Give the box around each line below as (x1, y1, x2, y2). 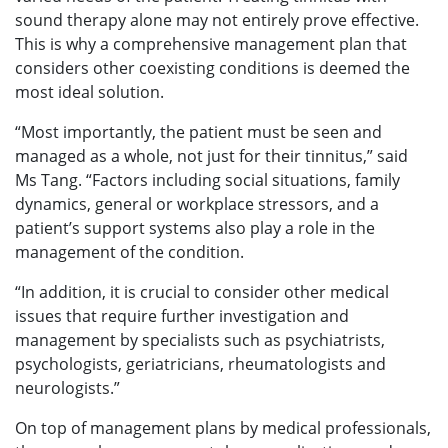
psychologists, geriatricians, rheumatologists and (15, 353, 386, 375)
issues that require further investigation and (15, 305, 349, 327)
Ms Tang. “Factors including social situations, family (15, 169, 400, 191)
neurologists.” (15, 377, 120, 399)
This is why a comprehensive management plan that (15, 33, 407, 55)
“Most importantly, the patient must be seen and (15, 121, 382, 143)
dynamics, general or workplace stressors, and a (15, 193, 379, 215)
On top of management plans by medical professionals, (15, 417, 431, 439)
